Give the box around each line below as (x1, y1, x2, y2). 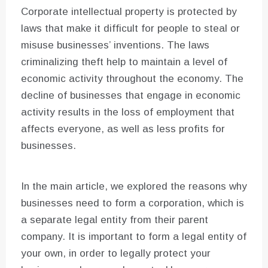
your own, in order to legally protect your (21, 248, 211, 260)
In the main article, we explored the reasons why (21, 181, 247, 193)
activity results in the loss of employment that (21, 106, 234, 118)
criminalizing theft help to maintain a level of (21, 56, 227, 68)
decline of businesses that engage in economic (21, 90, 240, 102)
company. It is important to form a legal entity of (21, 231, 246, 243)
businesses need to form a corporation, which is (21, 197, 244, 209)
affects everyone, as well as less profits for (21, 123, 225, 135)
